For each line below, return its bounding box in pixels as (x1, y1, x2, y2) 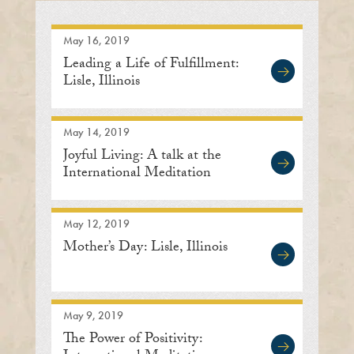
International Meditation (62, 162, 211, 186)
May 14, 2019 (62, 125, 130, 139)
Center (62, 179, 104, 204)
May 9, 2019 (62, 308, 123, 322)
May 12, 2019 (62, 217, 130, 231)
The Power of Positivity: (62, 328, 202, 352)
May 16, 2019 (62, 33, 130, 47)
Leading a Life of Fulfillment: (62, 53, 239, 77)
